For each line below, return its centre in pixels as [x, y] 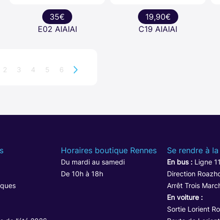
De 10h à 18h [82, 173]
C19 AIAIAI [158, 29]
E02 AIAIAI [57, 29]
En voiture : [185, 197]
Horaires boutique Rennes [109, 150]
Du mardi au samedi [93, 162]
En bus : [179, 162]
